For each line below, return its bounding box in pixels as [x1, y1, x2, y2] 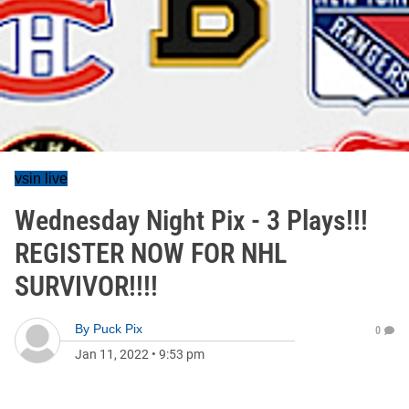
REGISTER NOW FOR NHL [15, 237, 287, 269]
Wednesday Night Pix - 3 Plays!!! [15, 204, 368, 236]
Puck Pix [93, 321, 142, 336]
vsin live [15, 171, 68, 186]
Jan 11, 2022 [75, 347, 149, 362]
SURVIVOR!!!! [15, 270, 158, 302]
